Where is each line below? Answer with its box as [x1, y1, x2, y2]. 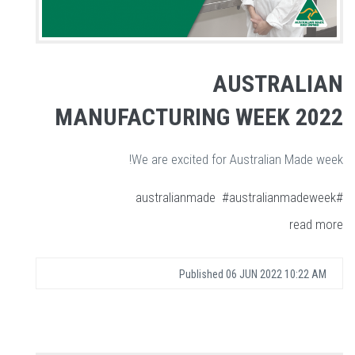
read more [289, 216, 343, 232]
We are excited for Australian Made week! [132, 151, 343, 167]
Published [179, 267, 226, 281]
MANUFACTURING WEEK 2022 [55, 102, 343, 131]
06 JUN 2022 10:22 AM [226, 267, 326, 281]
